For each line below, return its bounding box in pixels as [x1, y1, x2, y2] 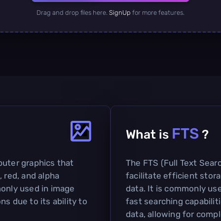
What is [126, 127, 172, 142]
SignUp [109, 8, 131, 16]
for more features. [131, 8, 184, 16]
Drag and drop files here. [37, 8, 109, 16]
